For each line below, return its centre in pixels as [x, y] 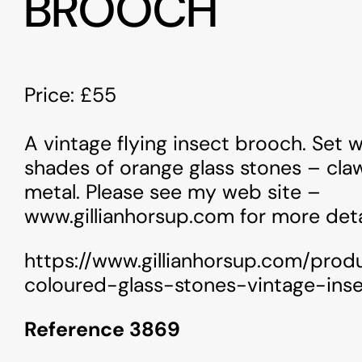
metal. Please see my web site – [173, 192]
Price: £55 [70, 95]
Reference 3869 [102, 330]
